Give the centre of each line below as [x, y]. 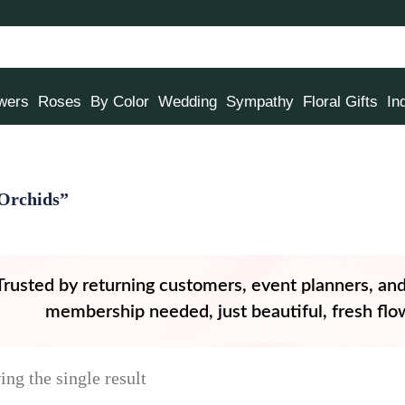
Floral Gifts [340, 102]
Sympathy [260, 102]
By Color [120, 102]
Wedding [188, 102]
